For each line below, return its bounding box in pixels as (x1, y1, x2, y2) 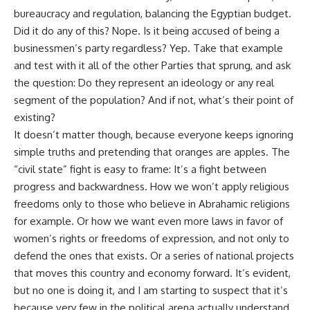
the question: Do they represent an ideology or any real (14, 75, 274, 89)
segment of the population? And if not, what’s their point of (14, 93, 293, 107)
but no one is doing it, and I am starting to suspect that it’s (14, 283, 288, 297)
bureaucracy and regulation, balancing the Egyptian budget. (14, 6, 291, 20)
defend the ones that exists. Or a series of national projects (14, 248, 294, 262)
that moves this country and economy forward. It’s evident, (14, 266, 291, 280)
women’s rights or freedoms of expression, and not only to (14, 231, 289, 245)
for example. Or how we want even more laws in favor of (14, 214, 283, 228)
